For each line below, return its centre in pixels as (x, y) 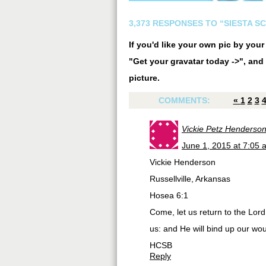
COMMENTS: (185, 100)
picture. (144, 78)
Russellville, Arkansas (190, 179)
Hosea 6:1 (169, 195)
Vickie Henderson (183, 162)
